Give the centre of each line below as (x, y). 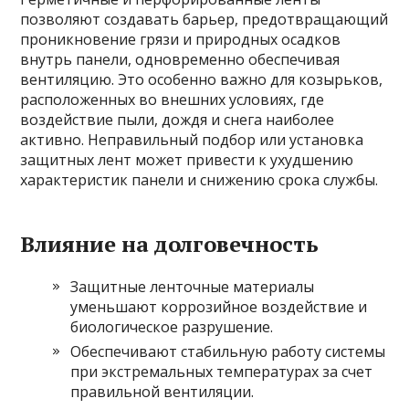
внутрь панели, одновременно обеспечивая (180, 59)
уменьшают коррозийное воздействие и (219, 306)
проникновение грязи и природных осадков (181, 39)
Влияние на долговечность (170, 243)
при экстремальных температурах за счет (222, 371)
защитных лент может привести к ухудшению (187, 159)
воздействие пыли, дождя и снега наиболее (178, 119)
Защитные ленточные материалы (193, 286)
